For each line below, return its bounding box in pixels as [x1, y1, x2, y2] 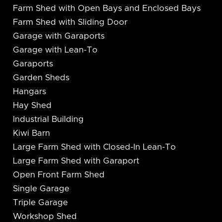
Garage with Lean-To [12, 46, 98, 55]
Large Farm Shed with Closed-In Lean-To [12, 143, 176, 152]
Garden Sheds [12, 74, 69, 82]
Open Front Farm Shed [12, 171, 105, 179]
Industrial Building [12, 115, 84, 124]
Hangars [12, 88, 46, 96]
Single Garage [12, 185, 69, 193]
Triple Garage [12, 199, 68, 207]
